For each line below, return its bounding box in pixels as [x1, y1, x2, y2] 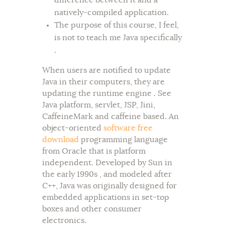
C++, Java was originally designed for [42, 182, 177, 190]
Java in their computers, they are [42, 78, 165, 86]
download [42, 136, 79, 144]
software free [103, 124, 153, 133]
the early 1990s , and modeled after [42, 170, 172, 179]
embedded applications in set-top [42, 193, 169, 202]
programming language [79, 136, 168, 144]
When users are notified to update [42, 66, 171, 75]
